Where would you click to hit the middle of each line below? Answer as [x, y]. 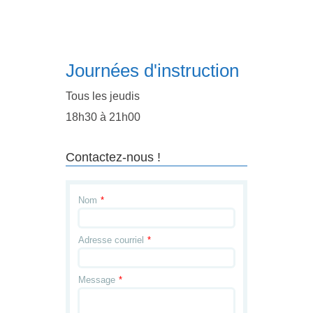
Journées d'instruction [152, 71]
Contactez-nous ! [113, 157]
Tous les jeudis [103, 96]
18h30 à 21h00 [103, 117]
